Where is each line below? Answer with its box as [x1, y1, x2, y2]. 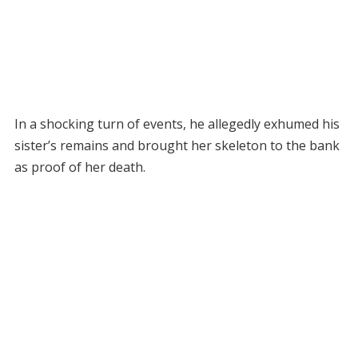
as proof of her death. [14, 158, 145, 177]
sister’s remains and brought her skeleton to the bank [14, 137, 340, 155]
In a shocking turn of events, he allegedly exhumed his [14, 115, 340, 133]
